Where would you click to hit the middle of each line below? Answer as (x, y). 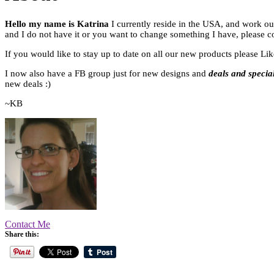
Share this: (22, 234)
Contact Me (28, 224)
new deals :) (28, 83)
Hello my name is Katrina (58, 24)
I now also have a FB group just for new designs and (107, 73)
